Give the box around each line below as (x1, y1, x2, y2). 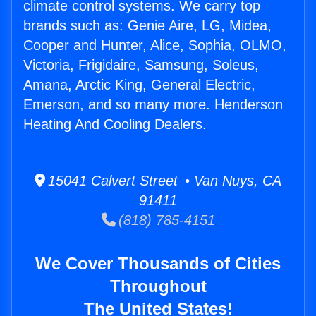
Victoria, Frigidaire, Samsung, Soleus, (23, 57, 259, 73)
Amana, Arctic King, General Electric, (23, 77, 255, 93)
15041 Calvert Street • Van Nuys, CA (45, 173, 281, 189)
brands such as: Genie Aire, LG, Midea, (23, 18, 272, 34)
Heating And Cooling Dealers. (23, 116, 207, 133)
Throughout (109, 276, 207, 296)
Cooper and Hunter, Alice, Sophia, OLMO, (23, 37, 286, 54)
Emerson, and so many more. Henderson (23, 97, 283, 113)
